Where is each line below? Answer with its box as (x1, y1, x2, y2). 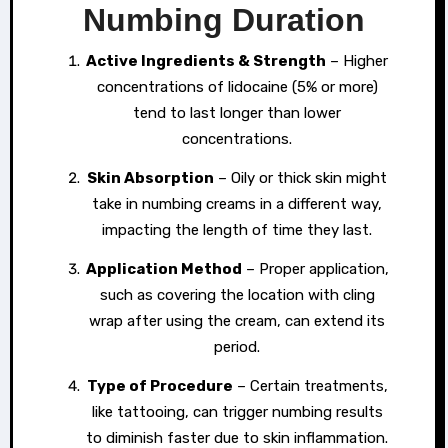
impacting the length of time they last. (102, 220, 372, 239)
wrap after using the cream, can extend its (89, 311, 385, 330)
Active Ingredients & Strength (97, 51, 326, 70)
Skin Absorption (97, 168, 214, 187)
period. (214, 337, 260, 356)
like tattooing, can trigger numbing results (91, 402, 383, 421)
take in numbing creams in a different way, (92, 194, 382, 213)
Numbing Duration (83, 2, 365, 39)
